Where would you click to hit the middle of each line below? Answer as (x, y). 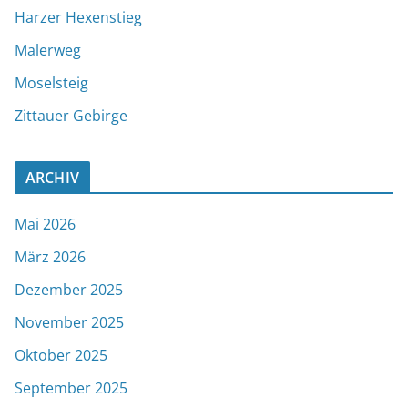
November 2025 (69, 322)
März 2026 (50, 256)
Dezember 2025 (69, 289)
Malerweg (48, 50)
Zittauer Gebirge (71, 115)
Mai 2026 (45, 224)
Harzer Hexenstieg (78, 17)
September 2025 (71, 388)
